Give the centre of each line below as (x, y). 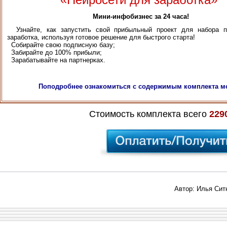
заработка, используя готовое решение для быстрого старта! (101, 37)
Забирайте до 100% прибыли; (54, 53)
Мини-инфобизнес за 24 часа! (139, 17)
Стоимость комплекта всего (149, 114)
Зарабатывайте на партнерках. (56, 60)
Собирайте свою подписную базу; (61, 45)
